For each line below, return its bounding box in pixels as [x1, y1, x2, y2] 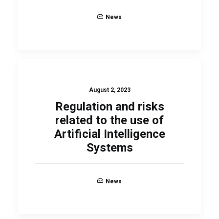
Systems [86, 141, 133, 154]
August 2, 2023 [88, 87, 131, 93]
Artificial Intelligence [54, 127, 165, 141]
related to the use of [55, 113, 164, 127]
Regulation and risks [55, 100, 164, 113]
